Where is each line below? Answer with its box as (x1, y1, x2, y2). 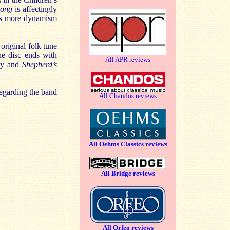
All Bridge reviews (101, 169, 155, 177)
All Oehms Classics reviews (88, 140, 167, 148)
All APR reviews (105, 55, 150, 63)
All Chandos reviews (99, 92, 157, 100)
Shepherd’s (22, 60, 57, 69)
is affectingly (12, 5, 57, 13)
